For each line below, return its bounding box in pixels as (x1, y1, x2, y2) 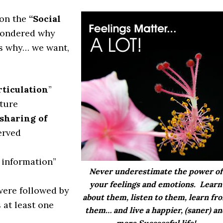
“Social (29, 13, 61, 24)
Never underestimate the (89, 166, 189, 176)
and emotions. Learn (140, 179, 222, 189)
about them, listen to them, (82, 192, 189, 202)
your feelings (90, 179, 140, 189)
